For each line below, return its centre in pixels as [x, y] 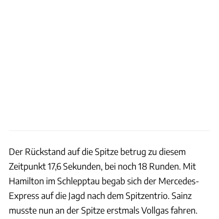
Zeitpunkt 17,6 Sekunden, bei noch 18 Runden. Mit [102, 166]
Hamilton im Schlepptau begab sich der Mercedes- [104, 180]
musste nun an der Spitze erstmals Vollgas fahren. [103, 210]
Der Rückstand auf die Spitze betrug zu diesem [97, 151]
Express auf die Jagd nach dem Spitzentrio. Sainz [100, 195]
